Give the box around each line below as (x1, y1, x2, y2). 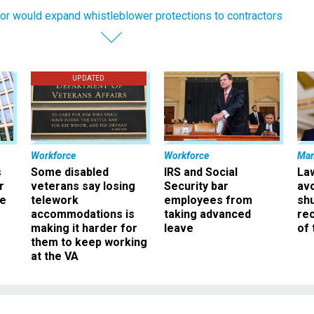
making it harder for (31, 221, 137, 235)
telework (31, 193, 78, 207)
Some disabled (31, 165, 109, 179)
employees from (164, 193, 252, 207)
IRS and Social (164, 165, 238, 179)
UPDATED (72, 74, 105, 82)
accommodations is (31, 207, 135, 221)
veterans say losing (31, 179, 135, 193)
